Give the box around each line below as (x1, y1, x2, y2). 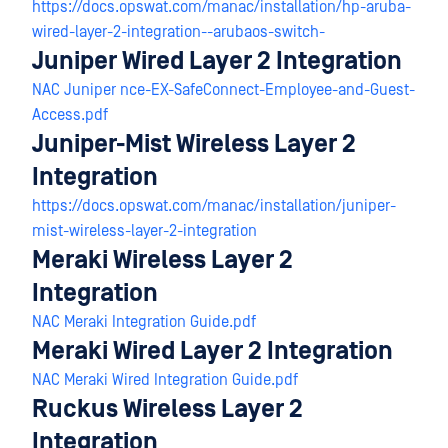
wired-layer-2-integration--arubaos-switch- (32, 23, 325, 41)
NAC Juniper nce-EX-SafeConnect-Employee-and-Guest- (32, 81, 415, 99)
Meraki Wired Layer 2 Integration (32, 337, 393, 366)
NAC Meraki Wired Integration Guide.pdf (32, 371, 298, 389)
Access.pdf (32, 106, 108, 124)
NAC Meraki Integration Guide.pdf (32, 313, 256, 331)
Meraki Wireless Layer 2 (32, 246, 293, 275)
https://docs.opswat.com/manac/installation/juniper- (32, 197, 396, 215)
